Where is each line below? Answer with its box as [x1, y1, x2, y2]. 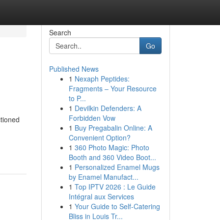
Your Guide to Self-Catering [74, 201, 160, 211]
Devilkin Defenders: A [74, 103, 141, 113]
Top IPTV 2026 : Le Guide [74, 182, 156, 192]
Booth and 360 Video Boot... [68, 152, 156, 162]
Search [49, 27, 71, 37]
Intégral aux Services [68, 192, 134, 201]
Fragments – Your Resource [68, 83, 157, 93]
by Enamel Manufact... [68, 172, 138, 182]
